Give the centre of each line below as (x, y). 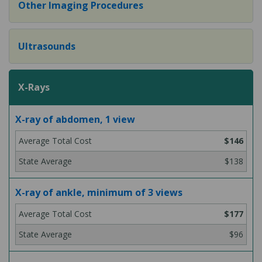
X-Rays (34, 87)
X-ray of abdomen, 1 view (75, 119)
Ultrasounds (47, 46)
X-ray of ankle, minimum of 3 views (99, 192)
